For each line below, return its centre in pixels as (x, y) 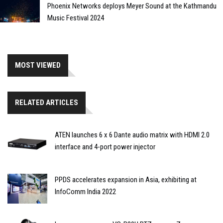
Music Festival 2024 (76, 18)
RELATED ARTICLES (47, 103)
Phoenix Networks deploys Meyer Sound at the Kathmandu (132, 6)
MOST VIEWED (38, 65)
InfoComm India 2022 (85, 192)
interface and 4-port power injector (105, 147)
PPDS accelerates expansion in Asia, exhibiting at (126, 180)
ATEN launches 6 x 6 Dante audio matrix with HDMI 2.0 (132, 135)
